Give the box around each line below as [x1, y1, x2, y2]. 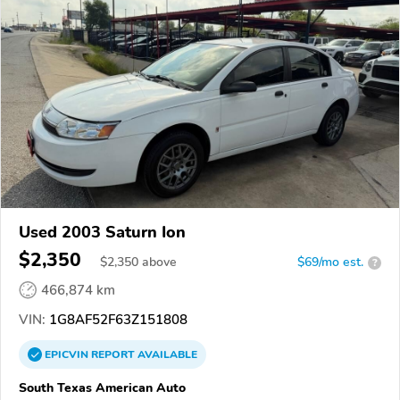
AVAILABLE [135, 347, 197, 362]
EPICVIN [45, 347, 91, 362]
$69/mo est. [297, 254, 363, 271]
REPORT [91, 347, 135, 362]
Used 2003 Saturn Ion [19, 221, 186, 244]
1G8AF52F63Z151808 [46, 311, 187, 329]
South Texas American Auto [19, 379, 186, 397]
